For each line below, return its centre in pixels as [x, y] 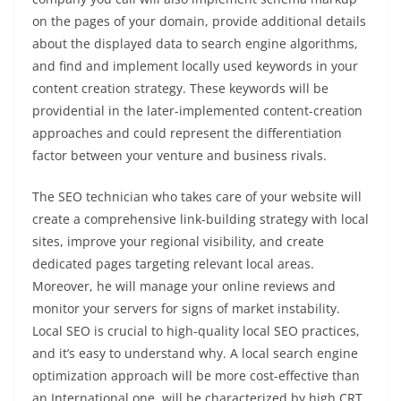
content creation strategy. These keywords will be [180, 88]
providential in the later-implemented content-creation [197, 110]
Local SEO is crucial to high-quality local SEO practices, [196, 330]
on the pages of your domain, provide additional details [199, 21]
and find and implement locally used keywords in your [195, 65]
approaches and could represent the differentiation [187, 132]
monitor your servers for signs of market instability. [186, 308]
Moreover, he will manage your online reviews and [184, 286]
